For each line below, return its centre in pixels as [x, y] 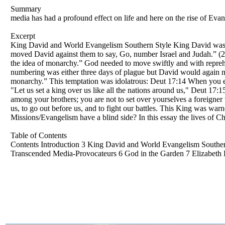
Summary [26, 9]
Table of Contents [39, 135]
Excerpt [23, 36]
